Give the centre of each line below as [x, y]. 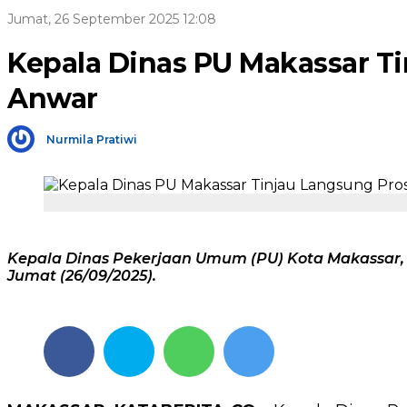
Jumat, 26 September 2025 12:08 [112, 19]
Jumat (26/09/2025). [82, 276]
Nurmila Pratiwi [92, 139]
